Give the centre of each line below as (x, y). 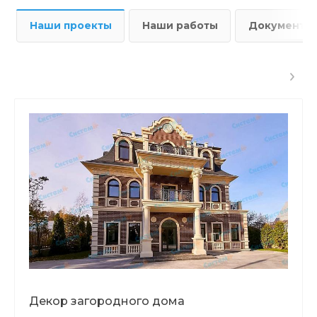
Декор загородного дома (107, 301)
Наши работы (180, 25)
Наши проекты (71, 25)
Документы (281, 25)
